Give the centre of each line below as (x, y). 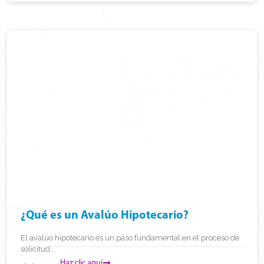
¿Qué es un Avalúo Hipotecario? (105, 214)
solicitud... (38, 249)
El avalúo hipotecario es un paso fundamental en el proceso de (130, 237)
